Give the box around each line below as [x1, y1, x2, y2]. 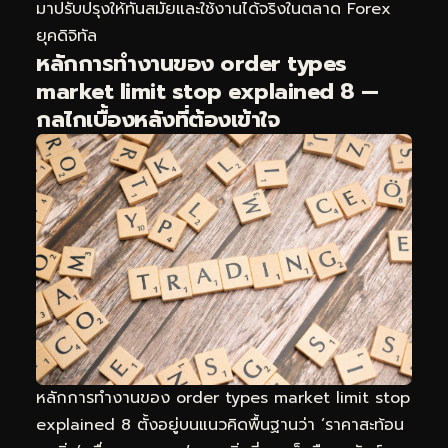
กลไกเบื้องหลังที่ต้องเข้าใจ [36, 102, 279, 136]
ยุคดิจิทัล [36, 23, 97, 48]
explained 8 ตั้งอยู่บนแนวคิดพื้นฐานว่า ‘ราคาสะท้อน [36, 412, 404, 437]
